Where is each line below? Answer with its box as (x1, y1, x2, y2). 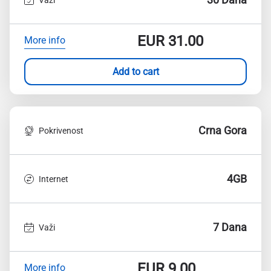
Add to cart (112, 65, 159, 77)
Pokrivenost (39, 125, 83, 135)
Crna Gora (198, 124, 247, 137)
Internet (39, 174, 68, 184)
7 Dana (213, 221, 247, 233)
